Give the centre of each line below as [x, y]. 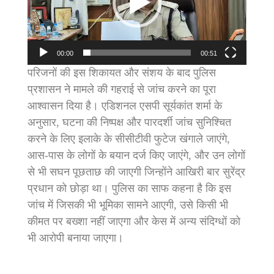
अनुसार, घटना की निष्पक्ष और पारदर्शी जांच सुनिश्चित [129, 123]
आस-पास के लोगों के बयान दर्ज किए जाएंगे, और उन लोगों [136, 156]
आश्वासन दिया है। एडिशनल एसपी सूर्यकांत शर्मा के [125, 106]
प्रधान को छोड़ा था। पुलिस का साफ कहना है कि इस [129, 189]
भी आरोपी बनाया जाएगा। [76, 238]
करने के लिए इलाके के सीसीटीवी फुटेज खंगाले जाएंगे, [129, 139]
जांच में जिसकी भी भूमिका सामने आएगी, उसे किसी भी [128, 205]
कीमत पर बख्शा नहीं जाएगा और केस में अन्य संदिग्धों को [134, 222]
